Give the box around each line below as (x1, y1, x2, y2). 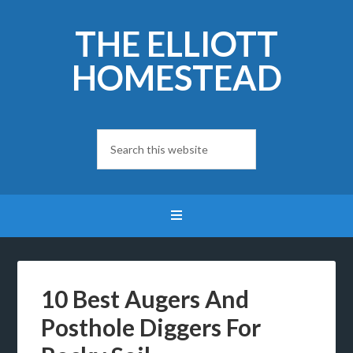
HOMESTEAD (71, 58, 282, 98)
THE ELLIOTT (75, 24, 278, 64)
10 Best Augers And (41, 284, 250, 313)
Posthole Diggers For (41, 313, 262, 341)
